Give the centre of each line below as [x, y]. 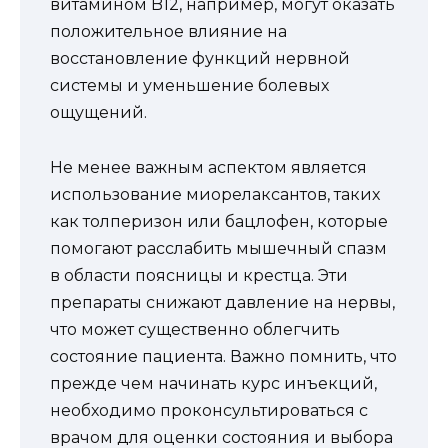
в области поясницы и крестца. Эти [199, 275]
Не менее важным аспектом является [208, 167]
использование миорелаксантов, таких [215, 194]
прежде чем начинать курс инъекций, [213, 383]
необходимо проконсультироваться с [209, 410]
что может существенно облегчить [195, 329]
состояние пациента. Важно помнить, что [223, 356]
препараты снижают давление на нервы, [222, 302]
